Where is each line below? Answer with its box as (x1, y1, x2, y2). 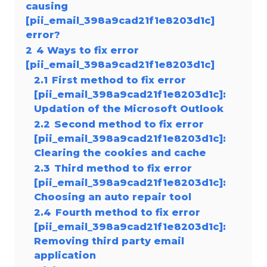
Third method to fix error (54, 162, 192, 174)
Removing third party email (34, 234, 184, 247)
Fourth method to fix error (55, 206, 200, 218)
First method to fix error (52, 73, 186, 86)
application (34, 249, 96, 261)
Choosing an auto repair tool (34, 190, 191, 203)
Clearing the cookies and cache (34, 146, 206, 159)
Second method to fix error (54, 117, 204, 130)
